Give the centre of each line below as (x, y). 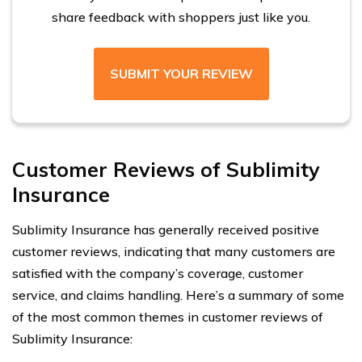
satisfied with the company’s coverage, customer (158, 274)
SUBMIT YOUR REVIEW (181, 74)
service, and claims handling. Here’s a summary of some (178, 295)
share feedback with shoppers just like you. (181, 17)
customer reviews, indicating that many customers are (174, 252)
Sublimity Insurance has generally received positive (166, 230)
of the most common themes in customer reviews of (168, 317)
